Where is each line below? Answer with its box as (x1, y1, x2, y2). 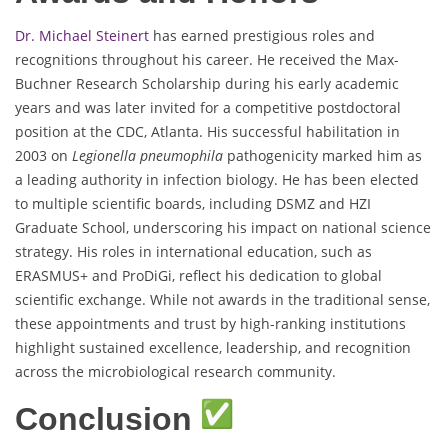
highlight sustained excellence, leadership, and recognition (15, 338, 411, 358)
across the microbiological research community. (15, 362, 336, 382)
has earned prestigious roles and (149, 26, 375, 46)
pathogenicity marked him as (223, 146, 422, 166)
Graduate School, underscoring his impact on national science (15, 218, 431, 238)
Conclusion (15, 401, 201, 438)
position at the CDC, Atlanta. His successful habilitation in (15, 122, 400, 142)
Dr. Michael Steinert (15, 26, 149, 46)
